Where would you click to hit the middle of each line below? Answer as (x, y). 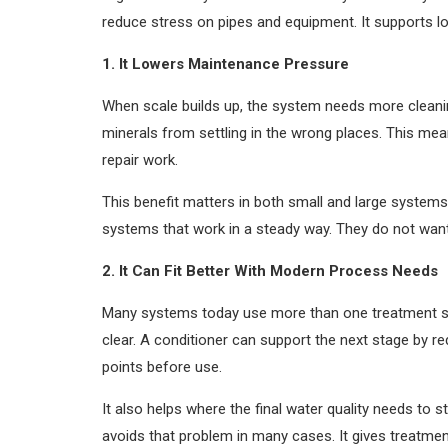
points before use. (162, 366)
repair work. (140, 159)
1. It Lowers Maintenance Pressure (225, 63)
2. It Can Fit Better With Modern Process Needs (270, 270)
